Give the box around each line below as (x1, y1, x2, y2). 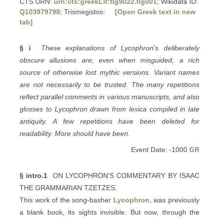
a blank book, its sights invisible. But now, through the (20, 208, 199, 216)
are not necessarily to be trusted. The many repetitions (20, 81, 199, 88)
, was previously (149, 196, 200, 204)
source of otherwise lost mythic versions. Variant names (20, 68, 199, 76)
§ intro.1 (20, 172, 48, 179)
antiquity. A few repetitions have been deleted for (20, 117, 199, 125)
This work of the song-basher (20, 196, 113, 204)
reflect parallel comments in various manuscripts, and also (20, 93, 199, 101)
